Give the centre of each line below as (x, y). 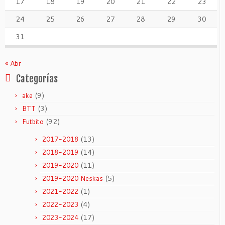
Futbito (33, 121)
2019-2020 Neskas (73, 178)
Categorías (37, 79)
